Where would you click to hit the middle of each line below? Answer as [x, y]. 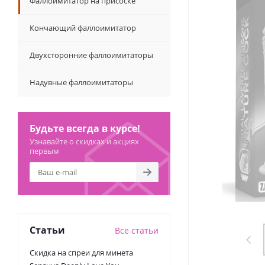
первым [44, 151]
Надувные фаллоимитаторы [81, 82]
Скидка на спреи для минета [81, 253]
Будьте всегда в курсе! [85, 128]
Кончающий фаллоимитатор [83, 28]
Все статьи [137, 230]
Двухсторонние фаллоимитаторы [91, 55]
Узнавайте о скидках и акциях [84, 141]
